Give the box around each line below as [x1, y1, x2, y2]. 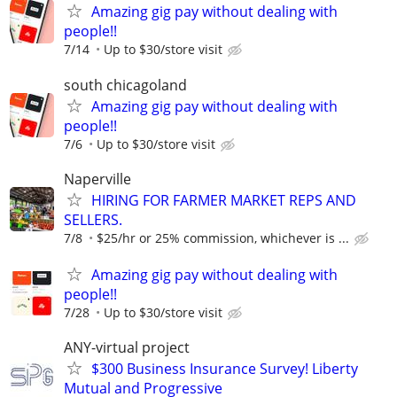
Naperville [64, 168, 131, 189]
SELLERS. [64, 209, 122, 230]
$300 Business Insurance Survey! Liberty [91, 359, 358, 379]
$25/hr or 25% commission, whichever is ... [97, 229, 349, 246]
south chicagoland [64, 74, 187, 95]
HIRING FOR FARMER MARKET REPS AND [91, 190, 356, 210]
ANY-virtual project [64, 338, 190, 358]
